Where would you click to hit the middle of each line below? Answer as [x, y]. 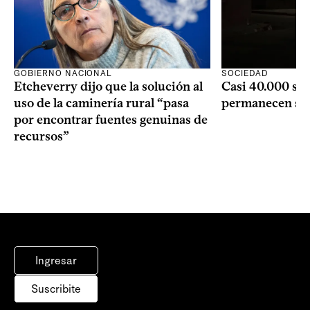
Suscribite [56, 289]
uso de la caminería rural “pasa [101, 103]
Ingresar [56, 261]
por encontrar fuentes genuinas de [111, 120]
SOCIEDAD [245, 74]
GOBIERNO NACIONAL [63, 74]
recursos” [42, 137]
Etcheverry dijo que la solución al [108, 87]
